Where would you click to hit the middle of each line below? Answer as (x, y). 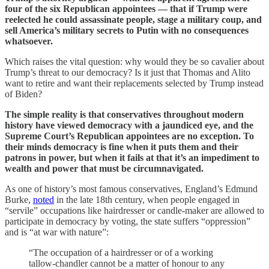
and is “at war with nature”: (57, 232)
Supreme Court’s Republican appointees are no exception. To (129, 136)
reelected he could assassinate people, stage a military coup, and (133, 19)
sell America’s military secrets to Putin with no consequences (127, 30)
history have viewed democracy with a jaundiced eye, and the (129, 125)
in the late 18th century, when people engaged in (147, 199)
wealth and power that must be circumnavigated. (104, 168)
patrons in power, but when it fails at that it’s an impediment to (132, 157)
